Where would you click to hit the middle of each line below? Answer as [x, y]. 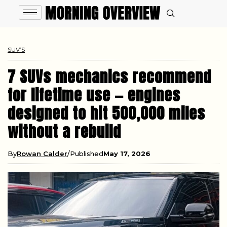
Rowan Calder [42, 154]
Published [87, 154]
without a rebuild [64, 131]
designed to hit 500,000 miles [106, 113]
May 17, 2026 [127, 154]
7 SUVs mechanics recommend [109, 77]
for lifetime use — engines [94, 95]
